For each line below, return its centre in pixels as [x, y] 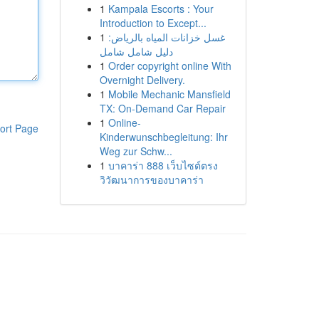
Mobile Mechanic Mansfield [169, 94]
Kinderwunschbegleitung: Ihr [163, 137]
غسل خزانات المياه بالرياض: [166, 37]
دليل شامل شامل [136, 51]
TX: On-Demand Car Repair [162, 108]
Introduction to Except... [153, 23]
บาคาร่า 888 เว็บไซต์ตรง [163, 165]
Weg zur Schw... [136, 151]
